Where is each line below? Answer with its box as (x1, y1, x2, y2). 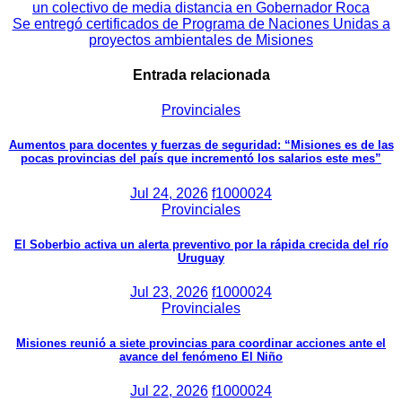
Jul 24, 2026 (130, 185, 208, 201)
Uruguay (178, 250, 224, 265)
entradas (6, 32, 95, 57)
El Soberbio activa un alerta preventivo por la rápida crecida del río (13, 237, 389, 251)
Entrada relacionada (132, 66, 270, 83)
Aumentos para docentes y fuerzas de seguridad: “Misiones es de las (8, 138, 394, 153)
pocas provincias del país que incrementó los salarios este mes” (21, 152, 381, 166)
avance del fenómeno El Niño (119, 350, 283, 364)
